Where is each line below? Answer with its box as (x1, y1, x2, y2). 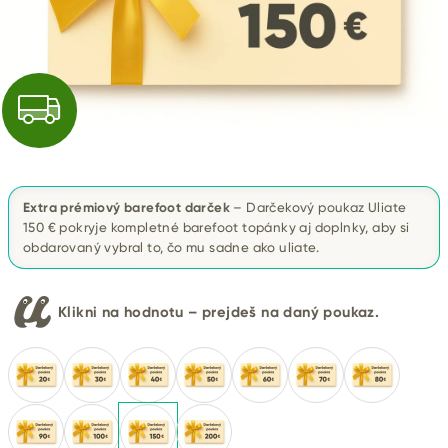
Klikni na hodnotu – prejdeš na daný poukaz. (58, 303, 380, 321)
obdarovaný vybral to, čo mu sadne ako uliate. (23, 240, 319, 255)
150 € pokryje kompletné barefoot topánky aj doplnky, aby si (23, 220, 410, 235)
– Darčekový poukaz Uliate (230, 200, 407, 215)
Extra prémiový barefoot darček (23, 199, 230, 215)
